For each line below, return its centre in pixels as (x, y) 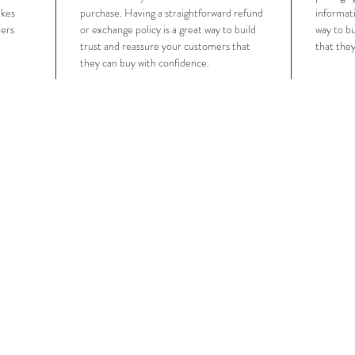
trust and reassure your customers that (166, 46)
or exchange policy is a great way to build (169, 29)
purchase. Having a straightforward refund (173, 13)
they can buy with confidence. (145, 63)
